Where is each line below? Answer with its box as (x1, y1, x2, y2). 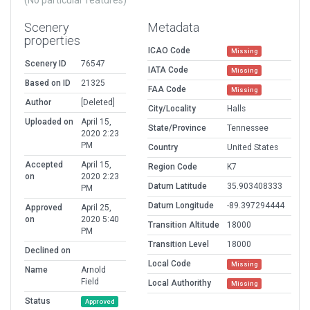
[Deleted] (81, 98, 115, 108)
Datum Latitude (148, 181, 207, 192)
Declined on (25, 246, 71, 256)
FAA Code (148, 84, 186, 95)
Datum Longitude (148, 201, 214, 211)
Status (25, 296, 51, 307)
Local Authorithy (148, 278, 211, 289)
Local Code (148, 259, 191, 269)
